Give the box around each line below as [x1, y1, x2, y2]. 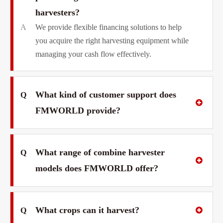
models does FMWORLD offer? [35, 163, 158, 173]
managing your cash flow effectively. [35, 49, 151, 58]
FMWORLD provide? [35, 105, 120, 115]
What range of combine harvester [35, 147, 165, 157]
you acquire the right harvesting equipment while [35, 36, 189, 45]
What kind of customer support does [35, 89, 176, 100]
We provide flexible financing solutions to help [35, 22, 182, 31]
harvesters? [35, 7, 80, 17]
